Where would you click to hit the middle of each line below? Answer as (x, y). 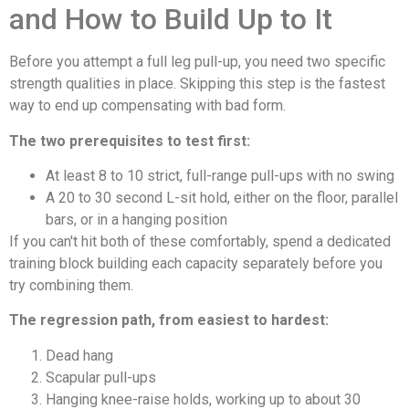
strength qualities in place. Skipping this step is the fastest (197, 84)
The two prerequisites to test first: (130, 141)
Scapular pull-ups (101, 377)
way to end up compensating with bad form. (147, 106)
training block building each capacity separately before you (196, 264)
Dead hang (79, 355)
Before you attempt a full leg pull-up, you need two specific (197, 62)
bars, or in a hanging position (136, 220)
